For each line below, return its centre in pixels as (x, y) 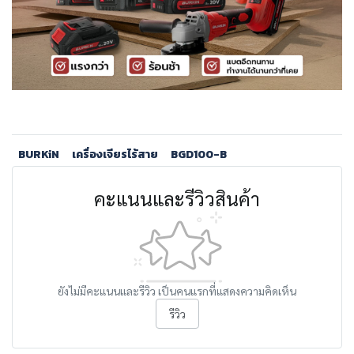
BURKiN (39, 154)
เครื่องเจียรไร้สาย (115, 154)
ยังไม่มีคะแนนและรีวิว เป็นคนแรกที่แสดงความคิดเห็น (177, 291)
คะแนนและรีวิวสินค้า (177, 198)
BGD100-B (199, 154)
